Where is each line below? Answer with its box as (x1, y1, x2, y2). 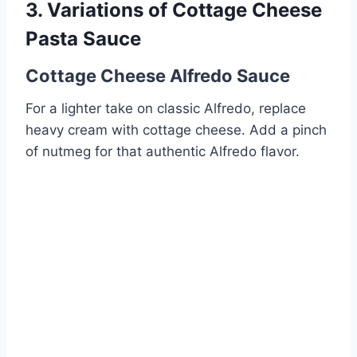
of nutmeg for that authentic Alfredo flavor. (25, 143, 300, 159)
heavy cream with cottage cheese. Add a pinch (25, 121, 327, 138)
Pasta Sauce (25, 26, 141, 50)
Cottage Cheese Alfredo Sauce (25, 65, 290, 86)
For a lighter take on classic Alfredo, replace (25, 100, 306, 116)
